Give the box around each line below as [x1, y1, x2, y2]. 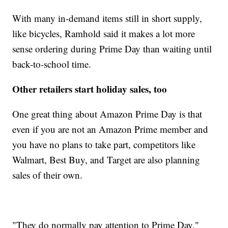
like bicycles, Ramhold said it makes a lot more [12, 26, 195, 40]
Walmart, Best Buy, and [12, 153, 105, 166]
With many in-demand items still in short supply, [12, 11, 203, 24]
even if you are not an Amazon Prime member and [12, 122, 209, 135]
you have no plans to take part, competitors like [12, 137, 196, 151]
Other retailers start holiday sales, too [12, 81, 167, 96]
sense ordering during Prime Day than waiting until [12, 42, 212, 55]
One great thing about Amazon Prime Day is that [12, 107, 203, 120]
